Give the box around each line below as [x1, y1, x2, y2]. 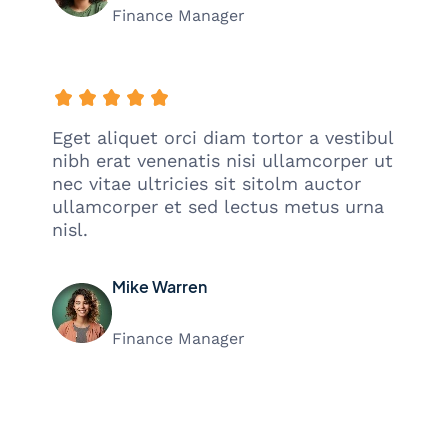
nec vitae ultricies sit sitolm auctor [52, 173, 361, 195]
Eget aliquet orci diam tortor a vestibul [52, 127, 393, 149]
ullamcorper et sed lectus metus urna [52, 196, 384, 218]
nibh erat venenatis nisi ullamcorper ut [52, 150, 393, 172]
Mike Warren [112, 276, 207, 298]
